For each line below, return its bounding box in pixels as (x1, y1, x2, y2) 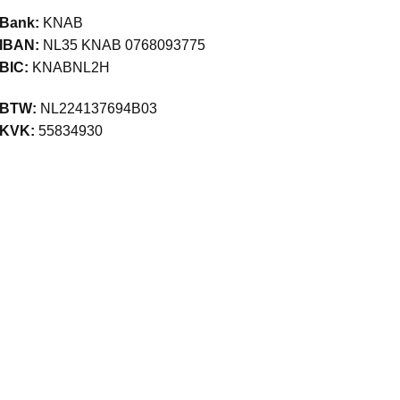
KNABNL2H (29, 59, 111, 75)
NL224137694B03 (37, 100, 158, 116)
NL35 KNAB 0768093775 (39, 37, 206, 53)
